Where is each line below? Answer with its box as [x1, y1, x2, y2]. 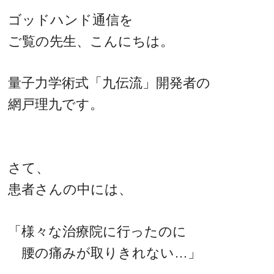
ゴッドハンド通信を [8, 12, 134, 28]
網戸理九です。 [8, 97, 104, 113]
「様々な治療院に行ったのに [8, 223, 187, 239]
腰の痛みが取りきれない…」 [8, 245, 202, 261]
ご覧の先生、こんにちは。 [8, 33, 174, 49]
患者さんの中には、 [8, 181, 133, 197]
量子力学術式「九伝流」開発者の [8, 75, 211, 91]
